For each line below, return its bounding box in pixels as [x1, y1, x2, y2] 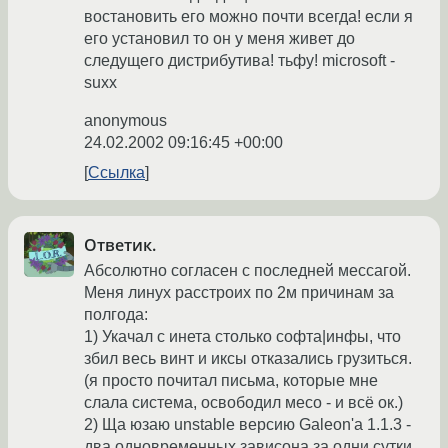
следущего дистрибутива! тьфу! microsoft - [84, 52, 395, 70]
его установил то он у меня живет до [84, 30, 355, 48]
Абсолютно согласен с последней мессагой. [84, 262, 411, 280]
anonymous [84, 112, 167, 130]
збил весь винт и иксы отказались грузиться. [84, 350, 412, 368]
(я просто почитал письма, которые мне [84, 372, 378, 390]
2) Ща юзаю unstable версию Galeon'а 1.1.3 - [84, 416, 411, 434]
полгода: [84, 306, 148, 324]
